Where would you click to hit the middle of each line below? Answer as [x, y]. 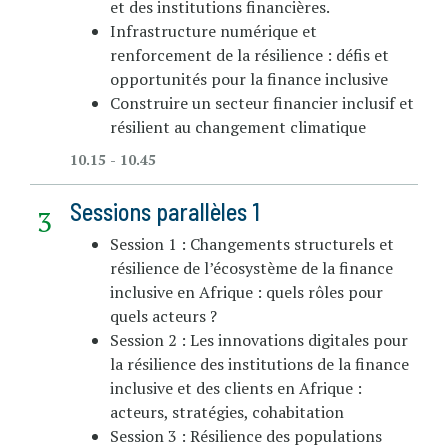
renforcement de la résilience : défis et [249, 54]
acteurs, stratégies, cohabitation [227, 411]
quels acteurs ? [163, 315]
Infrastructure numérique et [213, 30]
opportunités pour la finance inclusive [249, 78]
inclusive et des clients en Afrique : [236, 387]
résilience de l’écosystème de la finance [251, 267]
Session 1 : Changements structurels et [252, 243]
